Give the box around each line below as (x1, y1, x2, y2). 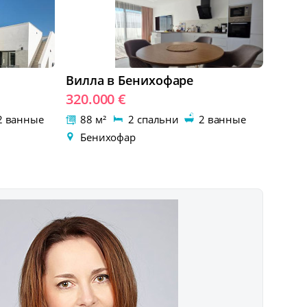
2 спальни (125, 112, 184, 126)
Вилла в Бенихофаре (66, 72, 194, 88)
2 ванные (195, 112, 247, 126)
